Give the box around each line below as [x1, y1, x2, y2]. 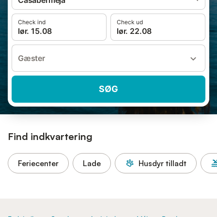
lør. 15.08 [18, 26, 52, 36]
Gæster [18, 53, 45, 63]
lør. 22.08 [117, 26, 152, 36]
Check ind [18, 18, 46, 26]
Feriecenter [18, 158, 59, 168]
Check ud [117, 18, 143, 26]
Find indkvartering [8, 130, 93, 142]
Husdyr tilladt [139, 158, 186, 168]
